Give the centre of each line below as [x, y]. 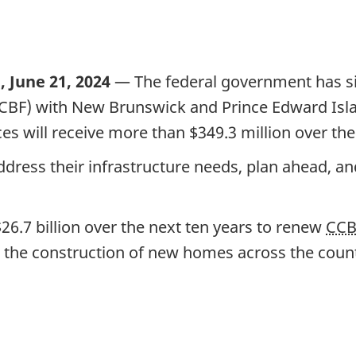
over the [114, 226]
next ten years [201, 226]
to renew [289, 226]
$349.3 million [240, 132]
